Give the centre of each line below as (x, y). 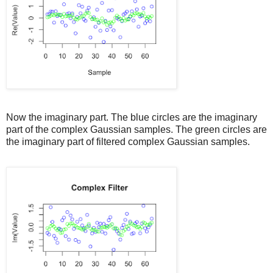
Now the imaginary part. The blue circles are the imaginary (132, 117)
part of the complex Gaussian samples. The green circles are (136, 129)
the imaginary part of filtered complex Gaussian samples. (128, 141)
